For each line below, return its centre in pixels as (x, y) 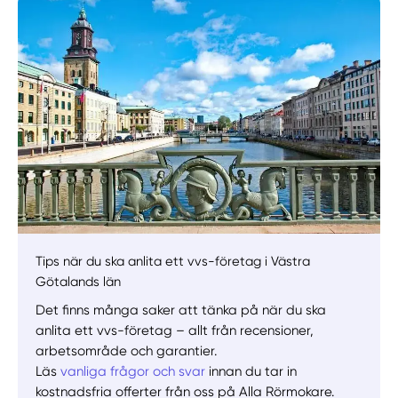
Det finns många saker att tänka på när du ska (181, 310)
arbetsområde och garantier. (127, 350)
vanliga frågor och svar (133, 371)
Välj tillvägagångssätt (174, 128)
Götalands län (79, 282)
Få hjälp (181, 80)
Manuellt (89, 80)
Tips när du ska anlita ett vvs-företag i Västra (173, 262)
